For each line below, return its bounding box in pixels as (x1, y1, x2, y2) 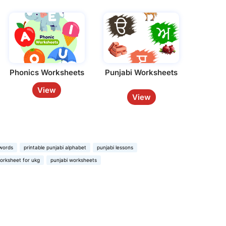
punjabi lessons (97, 144, 133, 151)
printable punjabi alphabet (24, 144, 86, 151)
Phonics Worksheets (9, 67, 84, 77)
